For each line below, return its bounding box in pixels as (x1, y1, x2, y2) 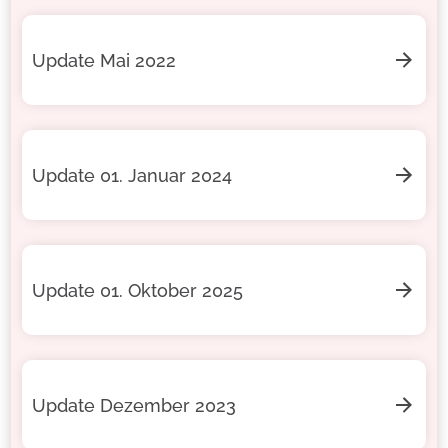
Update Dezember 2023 (31, 394, 236, 416)
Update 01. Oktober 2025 (31, 279, 243, 301)
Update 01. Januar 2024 (31, 164, 232, 186)
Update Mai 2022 (31, 49, 176, 71)
